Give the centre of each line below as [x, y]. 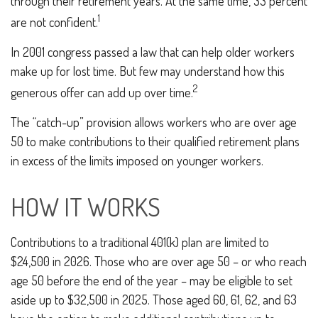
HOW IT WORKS [86, 207]
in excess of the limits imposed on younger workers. [137, 160]
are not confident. [54, 22]
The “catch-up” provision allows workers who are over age [154, 122]
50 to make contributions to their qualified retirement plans [155, 141]
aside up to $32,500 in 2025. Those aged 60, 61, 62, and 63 [154, 300]
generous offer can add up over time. [102, 92]
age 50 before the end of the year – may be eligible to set [152, 280]
